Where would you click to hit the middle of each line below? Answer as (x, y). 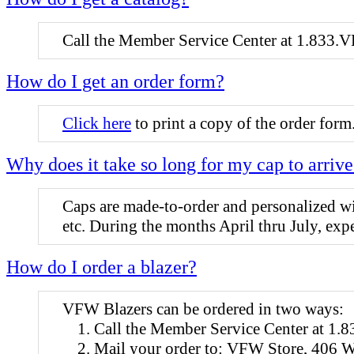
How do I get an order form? (115, 81)
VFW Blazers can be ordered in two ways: (203, 309)
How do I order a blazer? (102, 267)
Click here (97, 123)
